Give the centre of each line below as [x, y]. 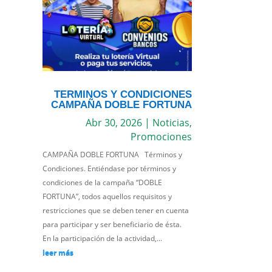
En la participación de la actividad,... [103, 239]
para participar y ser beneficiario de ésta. [112, 225]
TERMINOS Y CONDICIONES [123, 95]
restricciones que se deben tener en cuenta [116, 211]
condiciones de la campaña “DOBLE [103, 183]
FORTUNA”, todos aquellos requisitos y [107, 197]
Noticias [171, 123]
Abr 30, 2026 [114, 123]
